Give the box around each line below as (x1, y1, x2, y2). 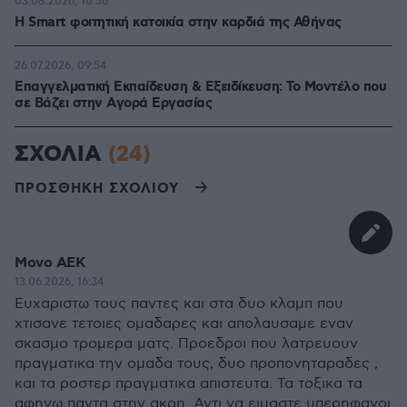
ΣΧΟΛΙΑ (15, 140, 108, 169)
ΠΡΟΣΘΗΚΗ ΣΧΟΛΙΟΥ (15, 179, 179, 198)
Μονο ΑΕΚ (15, 253, 85, 273)
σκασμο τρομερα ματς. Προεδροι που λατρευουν (15, 335, 358, 352)
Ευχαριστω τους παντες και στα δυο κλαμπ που (15, 295, 343, 313)
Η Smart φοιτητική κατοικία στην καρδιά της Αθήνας (15, 14, 342, 32)
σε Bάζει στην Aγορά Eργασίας (15, 94, 212, 113)
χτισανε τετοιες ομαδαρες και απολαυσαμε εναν (15, 315, 353, 333)
